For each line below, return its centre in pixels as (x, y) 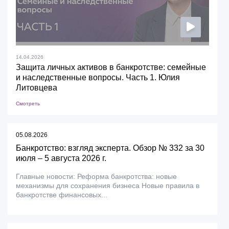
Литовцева (37, 87)
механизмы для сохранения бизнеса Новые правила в (108, 185)
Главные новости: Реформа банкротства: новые (96, 176)
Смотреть (28, 103)
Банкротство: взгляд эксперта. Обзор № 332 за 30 (110, 148)
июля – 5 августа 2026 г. (61, 158)
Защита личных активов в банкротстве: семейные (111, 67)
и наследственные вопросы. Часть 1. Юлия (98, 77)
